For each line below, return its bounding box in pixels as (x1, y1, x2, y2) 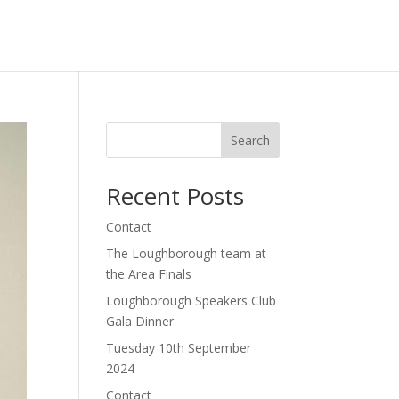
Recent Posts (106, 180, 245, 212)
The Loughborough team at (106, 245, 267, 262)
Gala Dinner (106, 313, 175, 330)
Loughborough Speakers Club (106, 292, 277, 309)
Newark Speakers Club (197, 27, 335, 44)
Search (230, 131, 270, 149)
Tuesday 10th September (106, 339, 252, 356)
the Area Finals (106, 265, 192, 282)
